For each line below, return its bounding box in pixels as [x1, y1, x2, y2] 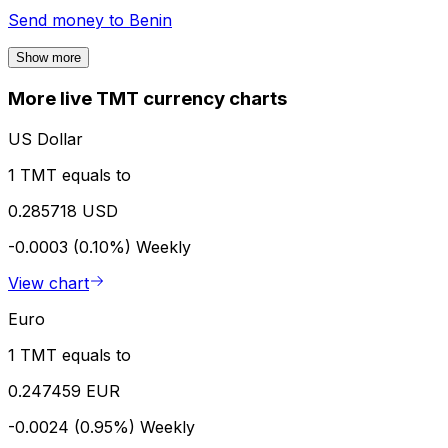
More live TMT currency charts [8, 87, 287, 111]
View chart [8, 272, 89, 293]
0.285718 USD [8, 200, 118, 221]
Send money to [8, 10, 129, 31]
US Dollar [8, 128, 83, 149]
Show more [16, 50, 81, 66]
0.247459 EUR [8, 380, 120, 401]
